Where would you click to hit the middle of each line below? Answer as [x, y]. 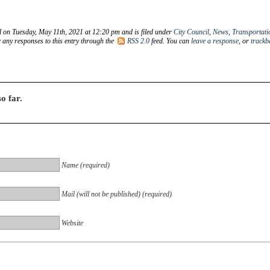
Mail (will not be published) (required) [117, 194]
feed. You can [170, 41]
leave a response [215, 41]
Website [72, 223]
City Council [191, 32]
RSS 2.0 [138, 41]
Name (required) [86, 165]
